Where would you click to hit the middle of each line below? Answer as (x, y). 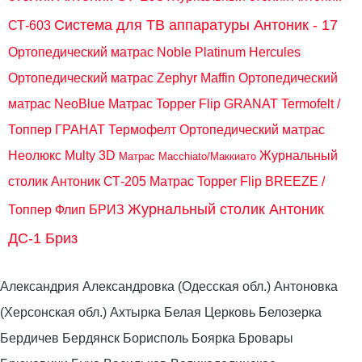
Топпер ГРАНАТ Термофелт (92, 129)
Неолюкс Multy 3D (62, 155)
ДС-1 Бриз (43, 238)
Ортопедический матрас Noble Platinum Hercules (154, 52)
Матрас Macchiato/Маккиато (187, 156)
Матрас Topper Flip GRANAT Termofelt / (224, 103)
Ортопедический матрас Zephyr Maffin (122, 78)
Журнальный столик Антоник (226, 209)
